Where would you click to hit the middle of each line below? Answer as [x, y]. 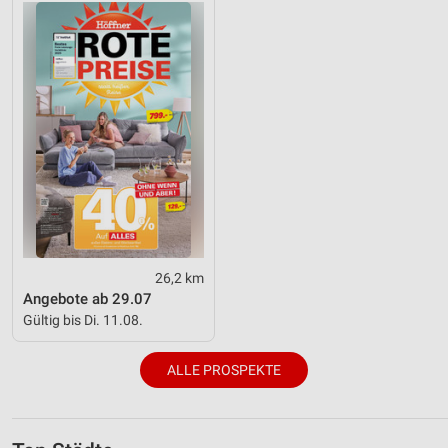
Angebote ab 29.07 [87, 298]
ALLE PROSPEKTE [224, 369]
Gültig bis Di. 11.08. [83, 319]
